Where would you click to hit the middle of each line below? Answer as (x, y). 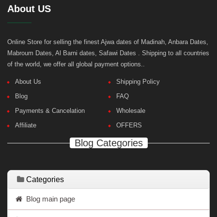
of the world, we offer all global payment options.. (76, 64)
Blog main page (49, 199)
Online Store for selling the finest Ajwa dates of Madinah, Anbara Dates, (108, 42)
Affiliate (26, 125)
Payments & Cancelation (50, 110)
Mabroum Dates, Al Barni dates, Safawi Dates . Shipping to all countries (108, 53)
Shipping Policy (138, 81)
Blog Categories (108, 143)
